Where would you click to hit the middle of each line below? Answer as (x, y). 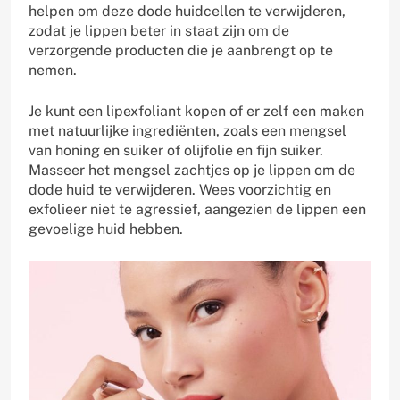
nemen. (53, 70)
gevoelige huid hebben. (106, 229)
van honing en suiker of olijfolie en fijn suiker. (176, 150)
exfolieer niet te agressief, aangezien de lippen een (197, 209)
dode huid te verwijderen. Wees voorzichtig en (180, 189)
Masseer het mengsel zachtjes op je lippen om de (192, 170)
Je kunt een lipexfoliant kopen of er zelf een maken (196, 111)
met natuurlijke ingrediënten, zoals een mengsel (187, 130)
